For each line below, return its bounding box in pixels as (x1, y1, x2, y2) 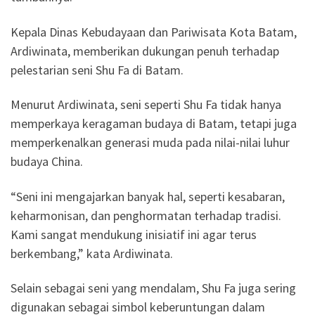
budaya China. (11, 153, 83, 170)
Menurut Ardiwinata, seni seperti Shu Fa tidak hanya (11, 96, 281, 113)
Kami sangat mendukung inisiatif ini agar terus (11, 226, 257, 243)
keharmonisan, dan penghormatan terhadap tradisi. (11, 207, 281, 224)
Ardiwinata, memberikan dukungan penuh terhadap (11, 42, 279, 59)
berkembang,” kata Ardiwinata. (11, 245, 173, 262)
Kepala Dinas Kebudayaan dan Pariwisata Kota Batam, (11, 23, 297, 40)
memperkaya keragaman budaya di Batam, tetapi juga (11, 115, 297, 132)
